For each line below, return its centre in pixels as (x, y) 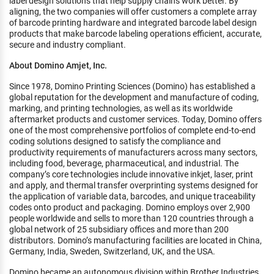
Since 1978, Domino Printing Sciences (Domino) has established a (132, 86)
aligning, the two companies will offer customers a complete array (133, 12)
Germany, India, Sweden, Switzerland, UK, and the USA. (112, 251)
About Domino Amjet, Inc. (58, 65)
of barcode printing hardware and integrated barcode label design (133, 23)
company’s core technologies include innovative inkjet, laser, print (131, 174)
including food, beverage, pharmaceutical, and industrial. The (124, 163)
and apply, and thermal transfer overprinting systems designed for (134, 185)
